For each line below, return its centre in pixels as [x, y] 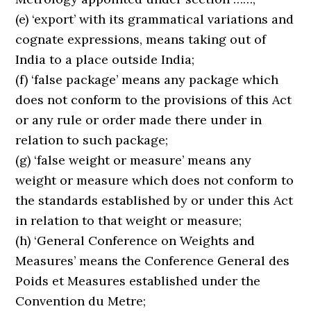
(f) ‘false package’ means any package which [147, 79]
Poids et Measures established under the [138, 281]
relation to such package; [92, 140]
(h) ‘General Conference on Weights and [135, 241]
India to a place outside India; [105, 59]
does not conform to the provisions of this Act [154, 100]
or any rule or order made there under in [139, 120]
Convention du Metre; [81, 301]
